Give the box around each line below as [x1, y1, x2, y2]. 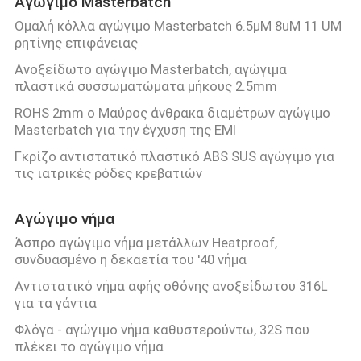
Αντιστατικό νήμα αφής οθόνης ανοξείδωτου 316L [14, 278, 328, 295]
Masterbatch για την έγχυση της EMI [14, 122, 236, 139]
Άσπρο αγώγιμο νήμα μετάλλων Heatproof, [14, 234, 277, 251]
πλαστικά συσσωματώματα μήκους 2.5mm [14, 78, 277, 95]
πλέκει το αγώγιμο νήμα [14, 338, 164, 355]
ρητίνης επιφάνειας [14, 35, 138, 52]
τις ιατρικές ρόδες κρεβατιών [14, 165, 202, 182]
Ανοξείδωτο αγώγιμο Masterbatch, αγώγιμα [14, 61, 287, 78]
